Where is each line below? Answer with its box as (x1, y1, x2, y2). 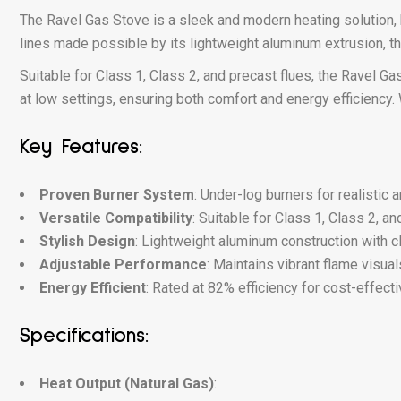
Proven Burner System (39, 186, 194, 203)
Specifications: (20, 325, 149, 346)
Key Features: (20, 136, 142, 158)
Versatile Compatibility (39, 209, 192, 226)
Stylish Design (39, 233, 135, 250)
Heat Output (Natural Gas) (39, 375, 214, 392)
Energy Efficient (39, 279, 146, 296)
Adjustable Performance (39, 256, 207, 273)
